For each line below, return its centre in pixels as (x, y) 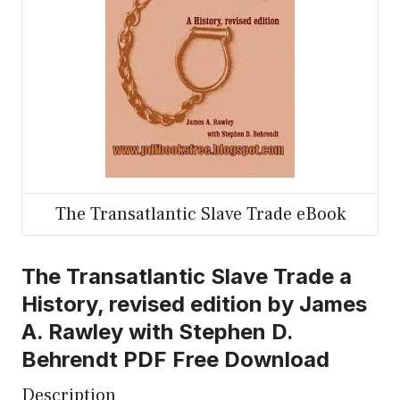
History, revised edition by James (194, 304)
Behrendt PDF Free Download (175, 359)
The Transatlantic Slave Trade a (187, 276)
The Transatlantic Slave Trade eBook (200, 214)
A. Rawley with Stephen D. (157, 331)
